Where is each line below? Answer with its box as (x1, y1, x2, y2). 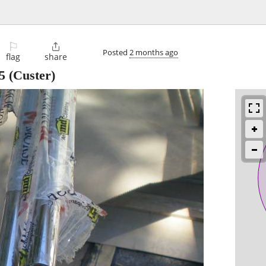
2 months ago (129, 46, 178, 58)
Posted (103, 46, 129, 58)
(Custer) (5, 68, 55, 83)
